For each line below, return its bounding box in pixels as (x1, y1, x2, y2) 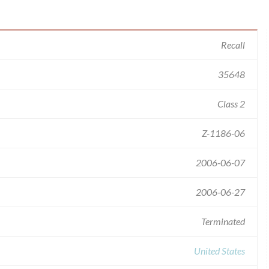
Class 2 (217, 98, 245, 109)
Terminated (201, 216, 245, 227)
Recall (221, 39, 245, 50)
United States (194, 245, 245, 256)
